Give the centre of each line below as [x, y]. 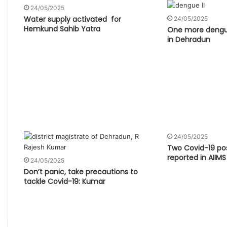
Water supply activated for [72, 19]
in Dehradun [188, 39]
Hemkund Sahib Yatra [64, 29]
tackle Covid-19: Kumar [64, 182]
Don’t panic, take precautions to [81, 172]
